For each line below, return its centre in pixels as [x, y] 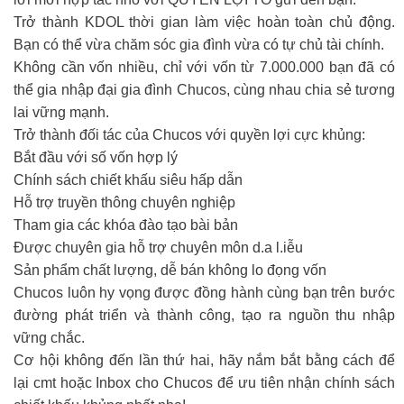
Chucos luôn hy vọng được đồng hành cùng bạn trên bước [204, 292]
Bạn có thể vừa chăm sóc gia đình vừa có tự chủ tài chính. [199, 44]
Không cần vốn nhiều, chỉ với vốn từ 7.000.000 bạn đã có [204, 67]
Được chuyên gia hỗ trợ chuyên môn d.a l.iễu [158, 247]
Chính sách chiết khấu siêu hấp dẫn [128, 179]
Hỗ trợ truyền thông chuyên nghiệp [124, 202]
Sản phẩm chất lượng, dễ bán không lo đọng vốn [170, 270]
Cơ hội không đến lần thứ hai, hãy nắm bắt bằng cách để [204, 360]
